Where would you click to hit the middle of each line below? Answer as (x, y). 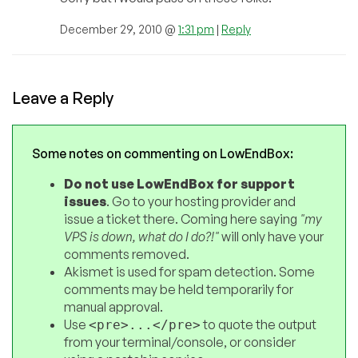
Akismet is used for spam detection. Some (189, 271)
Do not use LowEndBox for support (179, 183)
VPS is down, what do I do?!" (141, 236)
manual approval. (113, 306)
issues (85, 201)
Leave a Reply (63, 97)
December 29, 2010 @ (119, 29)
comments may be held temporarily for (179, 289)
